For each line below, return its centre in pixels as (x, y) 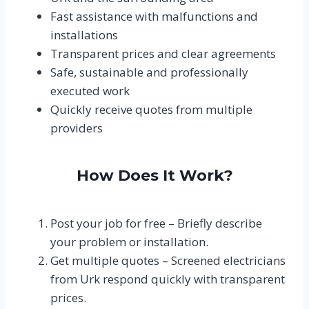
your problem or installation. (129, 241)
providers (76, 128)
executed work (90, 90)
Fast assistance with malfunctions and (154, 16)
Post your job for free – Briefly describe (156, 223)
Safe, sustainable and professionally (149, 72)
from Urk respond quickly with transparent (167, 279)
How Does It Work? (154, 175)
